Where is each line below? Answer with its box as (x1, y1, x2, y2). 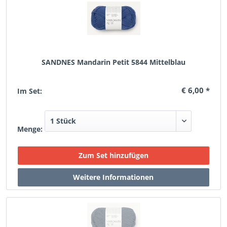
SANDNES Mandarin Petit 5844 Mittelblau (41, 57, 185, 67)
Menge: (17, 124, 43, 134)
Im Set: (17, 86, 43, 96)
